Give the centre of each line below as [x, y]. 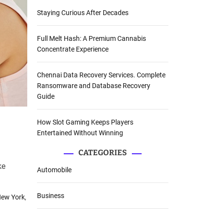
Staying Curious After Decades [83, 13]
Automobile [54, 170]
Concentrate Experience [73, 49]
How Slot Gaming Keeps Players [85, 122]
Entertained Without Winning [80, 133]
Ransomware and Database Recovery [94, 86]
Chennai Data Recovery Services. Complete [101, 75]
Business [51, 196]
